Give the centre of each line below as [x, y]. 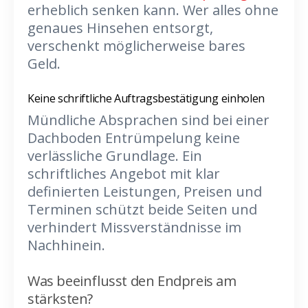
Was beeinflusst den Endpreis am [132, 281]
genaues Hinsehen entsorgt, [120, 28]
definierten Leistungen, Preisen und [145, 191]
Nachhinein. [66, 245]
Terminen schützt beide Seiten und [142, 209]
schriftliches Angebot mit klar [124, 174]
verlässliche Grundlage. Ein [115, 156]
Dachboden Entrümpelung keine [134, 138]
